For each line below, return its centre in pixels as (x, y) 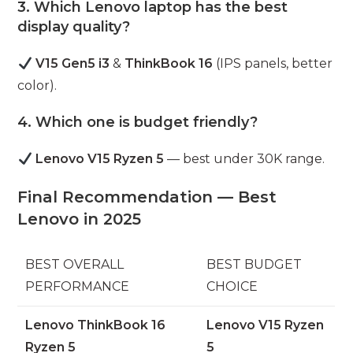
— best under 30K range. (244, 159)
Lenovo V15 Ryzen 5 (99, 159)
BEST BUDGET (255, 265)
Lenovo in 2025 (80, 219)
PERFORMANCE (78, 287)
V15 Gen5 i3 (72, 64)
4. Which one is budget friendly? (138, 123)
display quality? (74, 27)
